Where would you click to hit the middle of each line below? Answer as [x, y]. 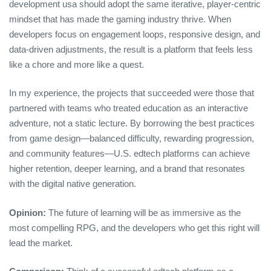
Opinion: [28, 212]
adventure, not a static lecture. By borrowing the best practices [132, 123]
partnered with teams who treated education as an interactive [129, 108]
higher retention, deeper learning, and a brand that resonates [127, 169]
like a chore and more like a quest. [77, 64]
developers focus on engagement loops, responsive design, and [135, 34]
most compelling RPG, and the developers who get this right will [134, 227]
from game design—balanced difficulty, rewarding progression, [132, 139]
